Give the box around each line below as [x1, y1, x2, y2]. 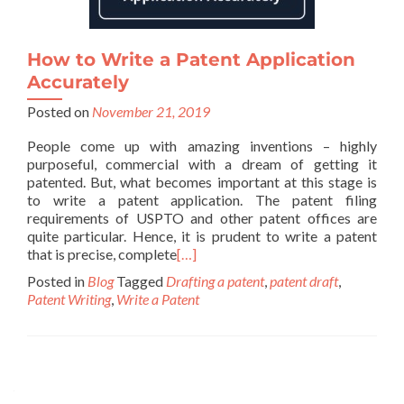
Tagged [116, 272, 166, 289]
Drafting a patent [166, 272, 264, 289]
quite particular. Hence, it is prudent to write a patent [27, 227, 377, 244]
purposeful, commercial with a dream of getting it [27, 155, 377, 172]
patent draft [270, 272, 338, 289]
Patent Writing [27, 290, 111, 308]
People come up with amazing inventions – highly [27, 137, 377, 154]
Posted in [27, 272, 87, 289]
